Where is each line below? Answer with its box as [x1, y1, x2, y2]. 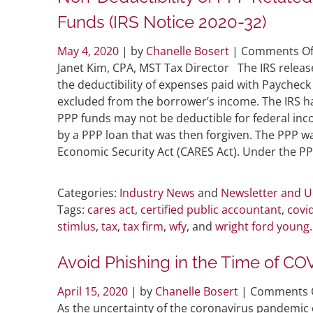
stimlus [57, 218, 96, 234]
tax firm [123, 218, 163, 234]
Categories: [57, 184, 117, 201]
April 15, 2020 [57, 283, 131, 299]
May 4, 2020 [57, 43, 122, 59]
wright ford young [215, 218, 310, 234]
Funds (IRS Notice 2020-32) [57, 11, 266, 32]
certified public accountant [140, 201, 282, 217]
